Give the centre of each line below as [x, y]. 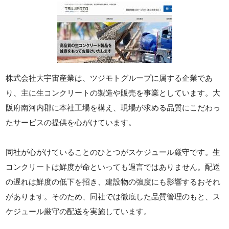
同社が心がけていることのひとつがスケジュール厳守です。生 [113, 152]
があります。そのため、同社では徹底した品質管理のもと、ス [113, 197]
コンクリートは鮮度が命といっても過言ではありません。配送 [113, 167]
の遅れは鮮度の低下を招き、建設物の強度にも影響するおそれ [113, 182]
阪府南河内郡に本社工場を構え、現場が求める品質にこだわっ [113, 108]
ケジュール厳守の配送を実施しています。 [79, 211]
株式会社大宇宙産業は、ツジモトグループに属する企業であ [109, 78]
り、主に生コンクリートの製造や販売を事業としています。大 [113, 93]
